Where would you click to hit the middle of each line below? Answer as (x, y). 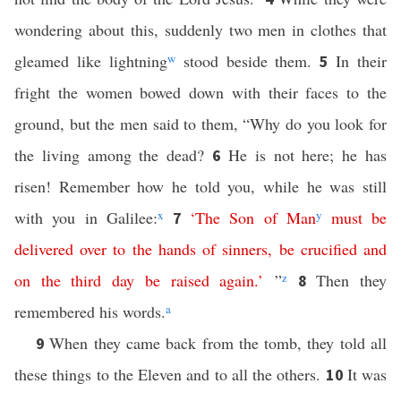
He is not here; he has (307, 155)
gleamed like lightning (91, 61)
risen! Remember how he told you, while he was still (200, 186)
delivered (44, 249)
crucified (328, 249)
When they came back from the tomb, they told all (218, 343)
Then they (352, 280)
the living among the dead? (114, 155)
